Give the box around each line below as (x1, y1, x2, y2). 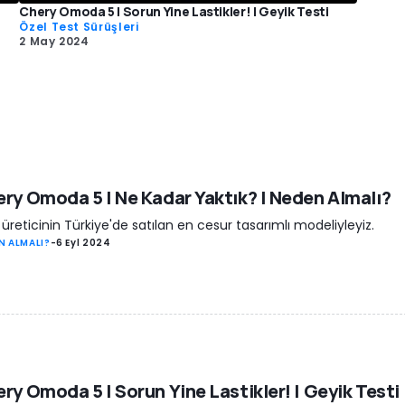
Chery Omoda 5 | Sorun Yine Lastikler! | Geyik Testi (19, 2, 329, 20)
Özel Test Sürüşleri (19, 18, 139, 34)
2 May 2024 (19, 33, 89, 49)
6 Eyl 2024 (56, 236, 111, 250)
